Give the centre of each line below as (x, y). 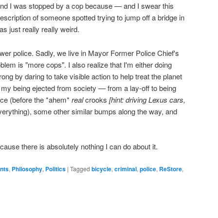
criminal (126, 169)
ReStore (171, 169)
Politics (55, 169)
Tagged (80, 168)
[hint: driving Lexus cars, (147, 99)
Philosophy (27, 169)
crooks (96, 99)
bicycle (101, 169)
